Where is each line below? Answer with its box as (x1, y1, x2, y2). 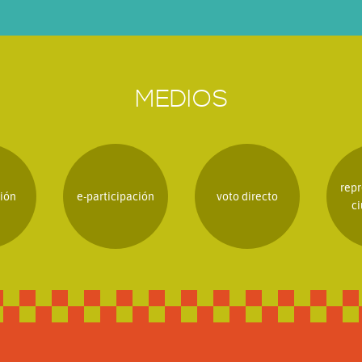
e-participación (76, 189, 154, 204)
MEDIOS (134, 84, 228, 116)
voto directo (216, 189, 278, 204)
